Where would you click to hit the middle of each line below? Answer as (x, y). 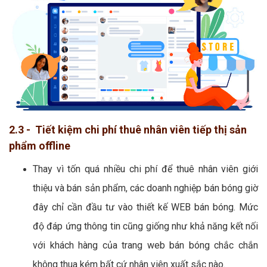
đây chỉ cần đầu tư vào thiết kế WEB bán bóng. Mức (145, 207)
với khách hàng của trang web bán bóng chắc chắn (145, 245)
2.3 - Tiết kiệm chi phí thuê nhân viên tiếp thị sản (128, 129)
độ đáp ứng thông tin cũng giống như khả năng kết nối (145, 226)
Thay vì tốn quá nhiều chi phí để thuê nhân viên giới (145, 169)
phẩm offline (40, 145)
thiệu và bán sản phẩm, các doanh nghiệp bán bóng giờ (145, 188)
